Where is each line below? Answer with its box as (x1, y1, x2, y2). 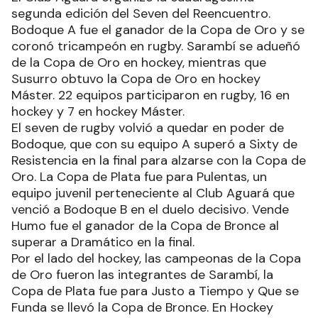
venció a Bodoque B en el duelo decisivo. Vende (11, 201, 289, 219)
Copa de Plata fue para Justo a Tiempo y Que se (11, 283, 299, 300)
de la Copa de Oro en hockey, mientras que (11, 54, 266, 72)
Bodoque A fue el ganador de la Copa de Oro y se (11, 21, 305, 39)
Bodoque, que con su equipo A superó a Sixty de (11, 136, 297, 153)
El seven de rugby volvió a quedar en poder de (11, 119, 284, 137)
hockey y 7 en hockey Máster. (11, 103, 185, 121)
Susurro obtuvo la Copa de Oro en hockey (11, 70, 261, 88)
